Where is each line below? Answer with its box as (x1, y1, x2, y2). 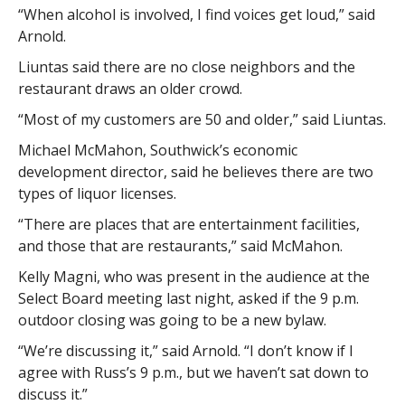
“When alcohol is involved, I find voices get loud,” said (17, 5, 375, 24)
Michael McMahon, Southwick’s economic (17, 140, 297, 160)
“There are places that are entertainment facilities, (17, 214, 360, 234)
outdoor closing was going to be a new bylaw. (17, 310, 326, 330)
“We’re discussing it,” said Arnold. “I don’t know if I (17, 341, 353, 361)
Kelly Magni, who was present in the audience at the (17, 267, 370, 287)
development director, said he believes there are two (17, 162, 373, 182)
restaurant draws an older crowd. (17, 79, 242, 99)
